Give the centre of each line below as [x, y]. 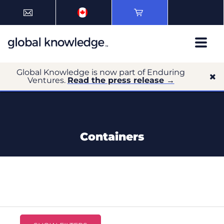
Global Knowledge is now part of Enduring [101, 72]
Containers [112, 137]
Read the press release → [121, 80]
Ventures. [47, 80]
